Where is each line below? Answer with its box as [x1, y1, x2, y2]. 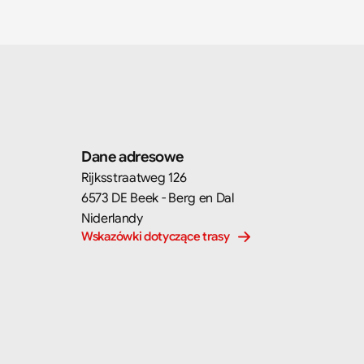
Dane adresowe [81, 148, 184, 166]
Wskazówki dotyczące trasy [81, 229, 230, 244]
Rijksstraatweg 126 [81, 170, 187, 186]
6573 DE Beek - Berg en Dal [81, 190, 234, 206]
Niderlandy [81, 210, 143, 227]
